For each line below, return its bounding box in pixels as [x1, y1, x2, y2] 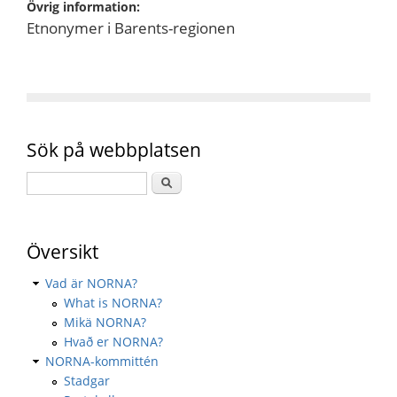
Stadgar [64, 371, 110, 389]
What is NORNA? [64, 293, 162, 311]
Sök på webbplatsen [27, 136, 201, 162]
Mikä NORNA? [64, 313, 146, 331]
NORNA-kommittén [45, 352, 159, 370]
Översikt [27, 238, 98, 264]
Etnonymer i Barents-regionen [27, 17, 235, 38]
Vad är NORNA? [45, 274, 137, 292]
